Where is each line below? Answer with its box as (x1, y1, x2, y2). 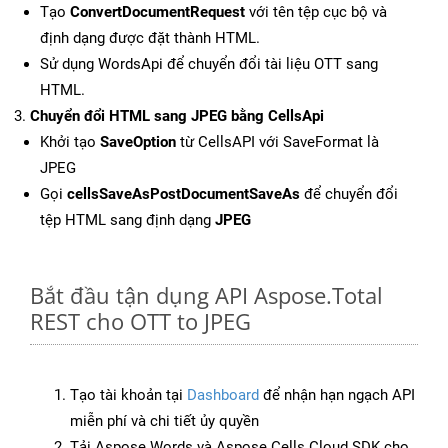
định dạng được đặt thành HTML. (40, 29, 260, 48)
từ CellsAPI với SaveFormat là (176, 133, 379, 152)
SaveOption (100, 133, 176, 152)
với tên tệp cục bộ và (245, 3, 387, 22)
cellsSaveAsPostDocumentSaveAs (67, 185, 300, 204)
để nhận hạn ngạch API (259, 386, 415, 405)
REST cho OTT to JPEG (30, 306, 251, 337)
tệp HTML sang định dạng (40, 211, 215, 230)
